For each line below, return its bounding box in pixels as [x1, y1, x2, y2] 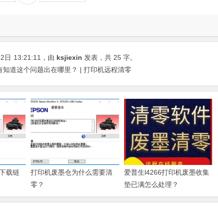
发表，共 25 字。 [82, 53, 137, 61]
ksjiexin [56, 53, 82, 61]
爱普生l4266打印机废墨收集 [124, 168, 209, 176]
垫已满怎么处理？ [124, 180, 179, 188]
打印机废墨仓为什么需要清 [31, 168, 113, 176]
